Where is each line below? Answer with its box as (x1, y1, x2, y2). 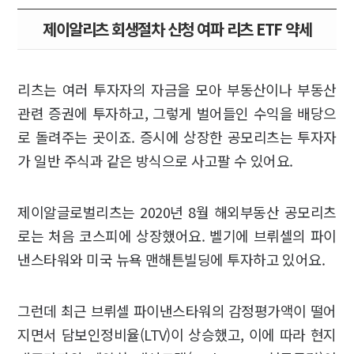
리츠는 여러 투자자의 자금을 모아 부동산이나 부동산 (17, 79, 337, 100)
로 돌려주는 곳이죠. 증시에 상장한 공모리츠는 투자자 (17, 126, 337, 148)
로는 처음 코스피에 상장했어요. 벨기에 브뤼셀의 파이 (17, 225, 337, 247)
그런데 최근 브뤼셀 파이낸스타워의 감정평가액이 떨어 (17, 300, 337, 322)
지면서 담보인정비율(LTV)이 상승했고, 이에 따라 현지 (17, 324, 337, 345)
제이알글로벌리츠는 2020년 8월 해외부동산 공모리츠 (17, 201, 337, 223)
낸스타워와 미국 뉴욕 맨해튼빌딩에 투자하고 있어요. (17, 249, 329, 270)
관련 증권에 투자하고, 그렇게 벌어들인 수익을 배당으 (17, 103, 337, 124)
